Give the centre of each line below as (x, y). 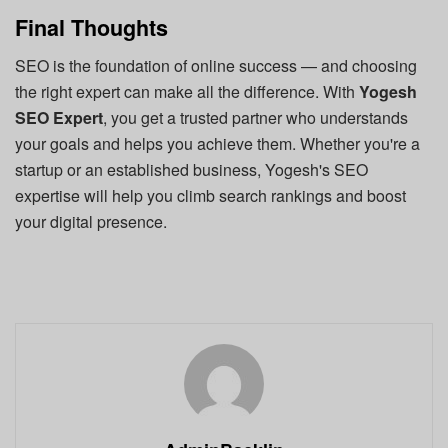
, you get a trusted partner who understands (255, 118)
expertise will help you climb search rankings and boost (210, 196)
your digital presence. (91, 222)
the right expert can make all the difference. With (187, 92)
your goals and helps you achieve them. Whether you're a (217, 144)
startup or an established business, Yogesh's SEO (191, 170)
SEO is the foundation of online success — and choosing (216, 66)
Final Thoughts (91, 27)
